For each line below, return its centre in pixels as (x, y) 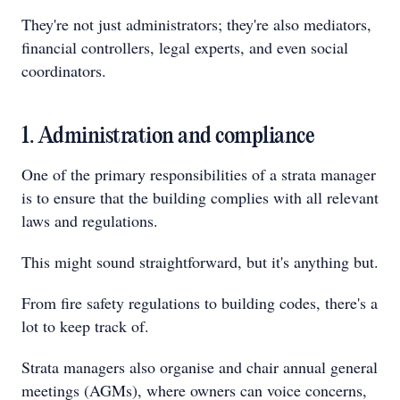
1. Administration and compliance (168, 137)
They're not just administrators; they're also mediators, (196, 24)
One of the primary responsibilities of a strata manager (199, 174)
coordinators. (64, 71)
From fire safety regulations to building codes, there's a (200, 303)
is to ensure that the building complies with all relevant (200, 197)
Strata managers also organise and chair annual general (200, 367)
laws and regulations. (90, 221)
